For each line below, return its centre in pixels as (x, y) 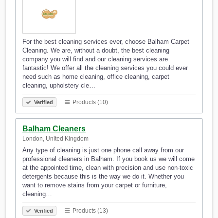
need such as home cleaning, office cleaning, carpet (96, 77)
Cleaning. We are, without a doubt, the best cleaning (96, 51)
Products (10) (90, 102)
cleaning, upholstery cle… (59, 86)
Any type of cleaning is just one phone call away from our (103, 150)
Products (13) (90, 211)
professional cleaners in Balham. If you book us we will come (109, 159)
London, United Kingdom (55, 139)
